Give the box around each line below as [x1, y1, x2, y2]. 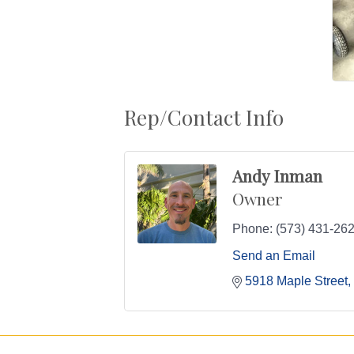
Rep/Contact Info [124, 104, 284, 132]
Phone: [232, 222, 273, 236]
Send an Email [232, 249, 315, 263]
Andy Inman [232, 164, 322, 187]
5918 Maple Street [245, 274, 348, 288]
